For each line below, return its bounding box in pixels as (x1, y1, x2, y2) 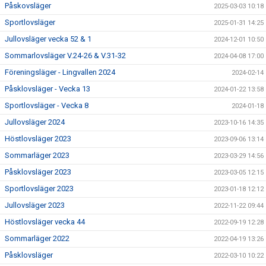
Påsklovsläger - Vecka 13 (5, 84, 90, 93)
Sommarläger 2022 (5, 234, 69, 243)
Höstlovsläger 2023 (5, 134, 71, 143)
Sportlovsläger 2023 (5, 184, 74, 193)
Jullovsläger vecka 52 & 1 (5, 34, 91, 43)
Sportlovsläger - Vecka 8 (5, 101, 88, 110)
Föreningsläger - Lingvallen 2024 (5, 68, 115, 77)
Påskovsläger (5, 1, 51, 10)
